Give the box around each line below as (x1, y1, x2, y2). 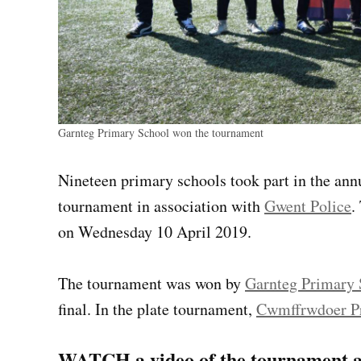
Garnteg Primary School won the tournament (58, 125, 263, 141)
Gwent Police (264, 195, 351, 218)
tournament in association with (58, 195, 264, 218)
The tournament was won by (58, 272, 245, 295)
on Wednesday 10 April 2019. (58, 221, 251, 243)
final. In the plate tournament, (58, 298, 256, 321)
